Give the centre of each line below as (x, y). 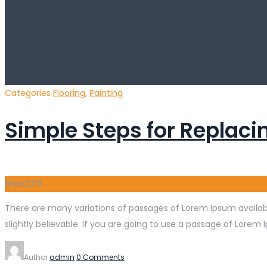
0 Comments (100, 257)
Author (37, 257)
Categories (29, 93)
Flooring (69, 93)
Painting (106, 93)
